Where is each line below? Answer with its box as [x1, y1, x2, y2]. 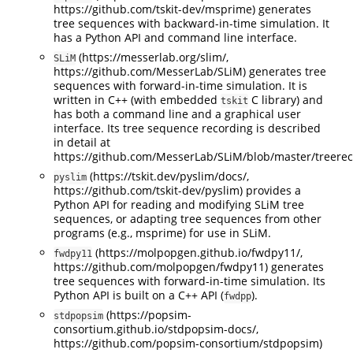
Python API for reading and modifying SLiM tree [54, 196, 304, 212]
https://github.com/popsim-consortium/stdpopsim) [54, 335, 322, 351]
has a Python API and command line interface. [54, 29, 297, 45]
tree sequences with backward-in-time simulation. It [54, 15, 329, 31]
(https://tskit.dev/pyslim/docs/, [87, 168, 249, 184]
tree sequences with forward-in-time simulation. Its [54, 273, 325, 288]
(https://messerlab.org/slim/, [76, 49, 229, 65]
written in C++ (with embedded [54, 91, 221, 107]
